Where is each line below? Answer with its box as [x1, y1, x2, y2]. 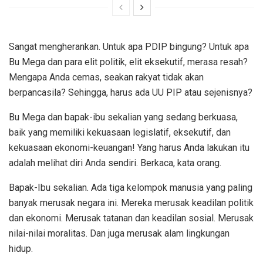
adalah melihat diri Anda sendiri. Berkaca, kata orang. [9, 157, 221, 169]
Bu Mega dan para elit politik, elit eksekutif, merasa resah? [9, 56, 248, 68]
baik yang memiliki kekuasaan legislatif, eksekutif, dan [9, 127, 231, 139]
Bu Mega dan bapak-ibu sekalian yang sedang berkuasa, [9, 112, 238, 123]
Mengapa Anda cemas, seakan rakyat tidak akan [9, 72, 204, 83]
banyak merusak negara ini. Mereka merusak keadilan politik [9, 197, 254, 209]
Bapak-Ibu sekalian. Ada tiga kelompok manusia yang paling [9, 182, 252, 194]
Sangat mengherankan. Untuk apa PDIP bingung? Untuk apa [9, 41, 249, 53]
